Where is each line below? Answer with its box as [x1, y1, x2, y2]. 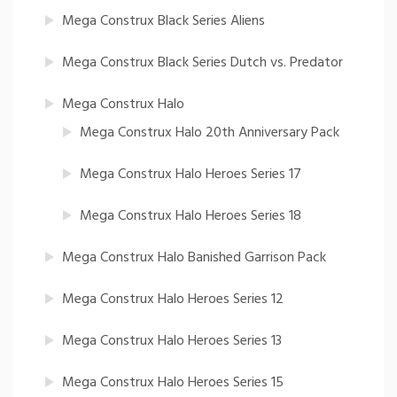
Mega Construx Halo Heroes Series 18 [80, 204, 301, 228]
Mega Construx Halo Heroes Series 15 [62, 370, 284, 394]
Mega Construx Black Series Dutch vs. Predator [62, 51, 343, 74]
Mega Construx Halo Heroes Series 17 [80, 162, 301, 186]
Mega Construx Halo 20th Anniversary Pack [80, 121, 339, 144]
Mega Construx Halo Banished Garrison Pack [62, 245, 326, 269]
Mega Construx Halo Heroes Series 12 [62, 287, 284, 311]
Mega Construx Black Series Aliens [62, 9, 265, 33]
